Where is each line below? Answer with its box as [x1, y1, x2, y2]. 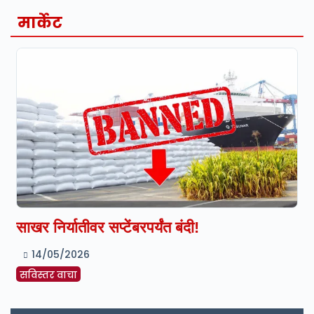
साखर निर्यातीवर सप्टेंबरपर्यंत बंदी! [16, 219, 199, 237]
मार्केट [18, 12, 62, 34]
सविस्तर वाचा [20, 268, 77, 282]
